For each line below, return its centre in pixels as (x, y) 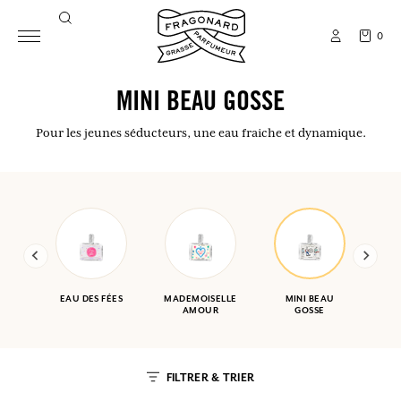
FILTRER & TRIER (210, 378)
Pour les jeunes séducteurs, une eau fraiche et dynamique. (200, 132)
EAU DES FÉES (91, 299)
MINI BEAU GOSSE (200, 104)
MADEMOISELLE (200, 299)
